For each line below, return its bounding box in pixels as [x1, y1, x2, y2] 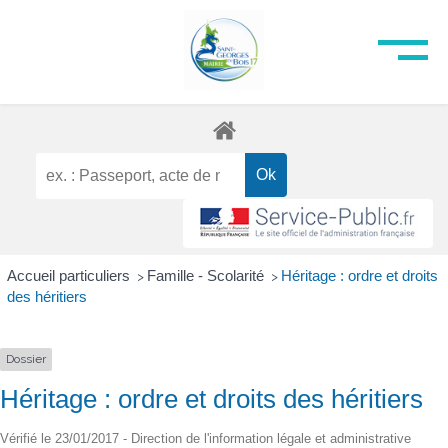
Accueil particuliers [6, 267, 134, 285]
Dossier [6, 352, 46, 367]
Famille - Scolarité [146, 267, 268, 285]
